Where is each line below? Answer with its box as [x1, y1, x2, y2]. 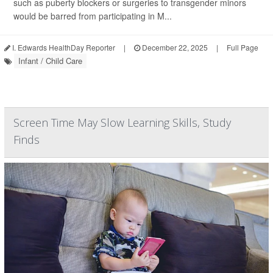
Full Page [227, 41, 258, 52]
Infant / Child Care [18, 54, 82, 66]
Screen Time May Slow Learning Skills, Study [13, 115, 231, 130]
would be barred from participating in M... [13, 9, 172, 22]
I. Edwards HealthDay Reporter [10, 41, 115, 52]
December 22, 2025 [140, 41, 208, 52]
